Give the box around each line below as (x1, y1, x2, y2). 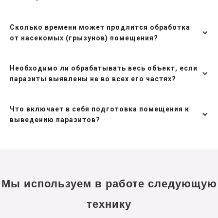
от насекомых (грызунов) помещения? (10, 34, 158, 42)
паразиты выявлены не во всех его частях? (10, 74, 176, 83)
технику (87, 198, 131, 210)
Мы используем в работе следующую (1, 177, 217, 190)
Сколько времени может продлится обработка (10, 23, 190, 31)
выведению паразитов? (10, 115, 100, 124)
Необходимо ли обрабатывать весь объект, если (10, 64, 198, 72)
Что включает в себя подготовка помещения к (10, 105, 189, 113)
